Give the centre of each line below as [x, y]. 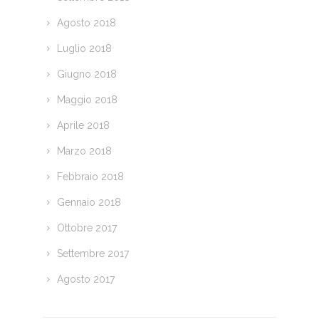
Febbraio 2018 [90, 177]
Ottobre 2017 [87, 228]
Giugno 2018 [87, 74]
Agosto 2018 [86, 23]
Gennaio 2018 [89, 203]
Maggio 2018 [87, 100]
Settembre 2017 [93, 254]
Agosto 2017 [85, 279]
